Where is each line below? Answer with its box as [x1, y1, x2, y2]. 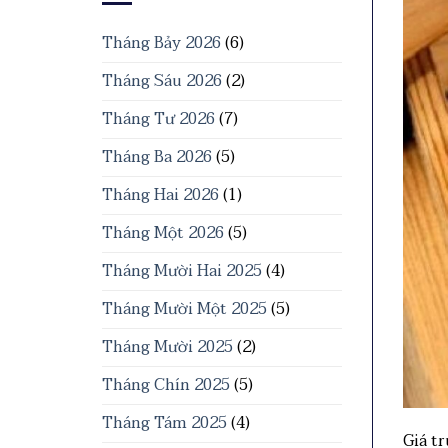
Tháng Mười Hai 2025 [102, 257, 262, 285]
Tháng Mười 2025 [102, 333, 233, 361]
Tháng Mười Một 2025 [102, 295, 267, 323]
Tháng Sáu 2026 [102, 67, 222, 95]
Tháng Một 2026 [102, 219, 224, 247]
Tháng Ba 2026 [102, 143, 212, 171]
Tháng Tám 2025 [102, 409, 227, 437]
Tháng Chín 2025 [102, 371, 230, 399]
